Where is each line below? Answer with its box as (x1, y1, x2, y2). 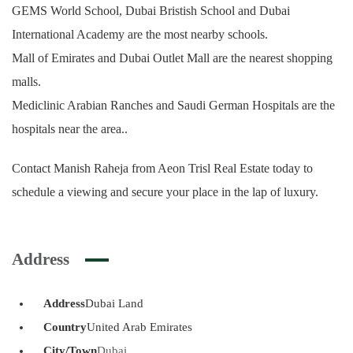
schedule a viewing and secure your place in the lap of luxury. (12, 185, 318, 199)
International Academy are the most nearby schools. (12, 28, 268, 41)
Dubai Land (85, 297, 143, 310)
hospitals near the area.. (12, 122, 128, 136)
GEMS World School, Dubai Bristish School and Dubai (12, 4, 290, 17)
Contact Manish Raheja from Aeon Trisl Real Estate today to (12, 162, 313, 175)
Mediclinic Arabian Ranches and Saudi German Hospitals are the (12, 98, 335, 112)
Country (43, 321, 87, 333)
